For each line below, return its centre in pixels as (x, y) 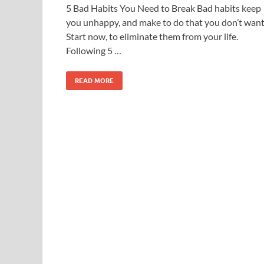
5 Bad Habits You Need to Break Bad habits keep (164, 8)
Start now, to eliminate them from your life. (152, 36)
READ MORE (94, 80)
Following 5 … (94, 50)
